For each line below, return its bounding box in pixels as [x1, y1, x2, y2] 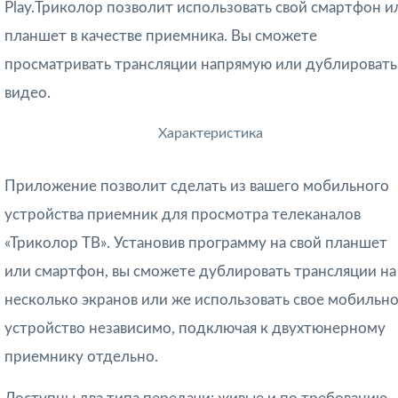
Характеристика [158, 126, 264, 141]
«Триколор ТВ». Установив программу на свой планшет [4, 235, 387, 251]
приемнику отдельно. [4, 349, 158, 365]
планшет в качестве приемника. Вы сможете [4, 28, 317, 44]
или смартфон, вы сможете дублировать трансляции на [4, 264, 396, 280]
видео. [4, 85, 51, 101]
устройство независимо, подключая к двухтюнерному [4, 321, 386, 337]
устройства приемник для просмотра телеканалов [4, 207, 361, 223]
